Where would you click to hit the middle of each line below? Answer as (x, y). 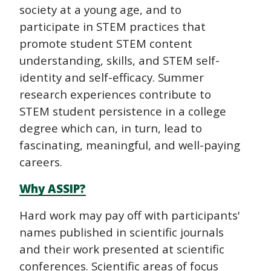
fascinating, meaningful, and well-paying (130, 145)
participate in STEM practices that (113, 27)
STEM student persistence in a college (123, 111)
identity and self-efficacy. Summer (112, 77)
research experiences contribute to (115, 94)
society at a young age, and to (100, 10)
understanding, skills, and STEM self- (119, 60)
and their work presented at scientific (122, 249)
